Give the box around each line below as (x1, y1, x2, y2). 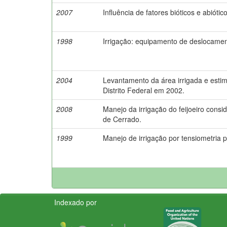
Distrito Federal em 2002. (103, 85, 184, 95)
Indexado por (54, 197, 97, 207)
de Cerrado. (103, 113, 141, 124)
